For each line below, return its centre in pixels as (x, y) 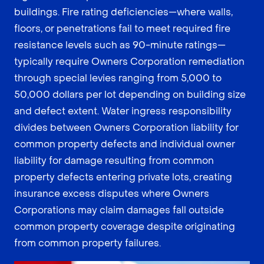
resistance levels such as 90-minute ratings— (120, 45)
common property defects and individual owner (125, 144)
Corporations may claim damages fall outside (119, 210)
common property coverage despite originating (125, 226)
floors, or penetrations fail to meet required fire (122, 28)
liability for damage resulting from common (114, 160)
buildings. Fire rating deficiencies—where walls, (123, 12)
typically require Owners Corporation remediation (129, 61)
